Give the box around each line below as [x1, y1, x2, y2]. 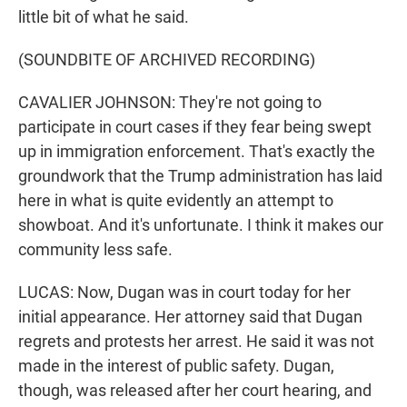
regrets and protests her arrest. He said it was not [18, 332, 374, 352]
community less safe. [18, 240, 173, 260]
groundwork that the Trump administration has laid [18, 166, 382, 186]
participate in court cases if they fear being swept [18, 117, 372, 137]
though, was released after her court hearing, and [18, 381, 372, 401]
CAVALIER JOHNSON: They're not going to [18, 93, 322, 113]
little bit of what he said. [18, 7, 189, 27]
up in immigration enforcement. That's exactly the [18, 142, 375, 162]
